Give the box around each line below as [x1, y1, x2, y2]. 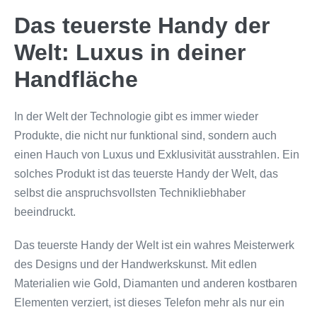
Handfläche [14, 67, 138, 92]
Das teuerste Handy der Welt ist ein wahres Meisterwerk [14, 239, 294, 251]
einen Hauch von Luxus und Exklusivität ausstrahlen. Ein [14, 149, 299, 161]
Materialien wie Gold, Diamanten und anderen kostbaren [14, 277, 297, 289]
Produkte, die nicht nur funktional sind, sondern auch [14, 129, 277, 142]
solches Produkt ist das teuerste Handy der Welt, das [14, 168, 278, 180]
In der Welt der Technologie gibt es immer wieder [14, 110, 258, 122]
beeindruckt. [14, 206, 76, 218]
